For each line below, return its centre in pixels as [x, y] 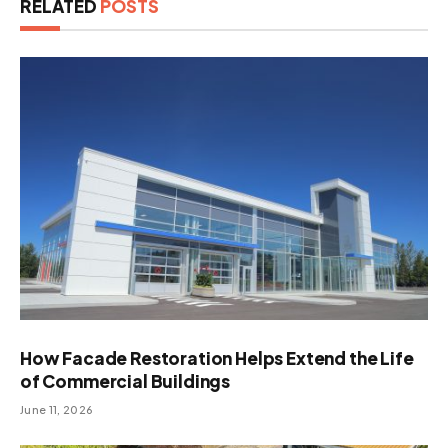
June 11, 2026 [57, 409]
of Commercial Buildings [125, 380]
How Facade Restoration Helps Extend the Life [217, 357]
